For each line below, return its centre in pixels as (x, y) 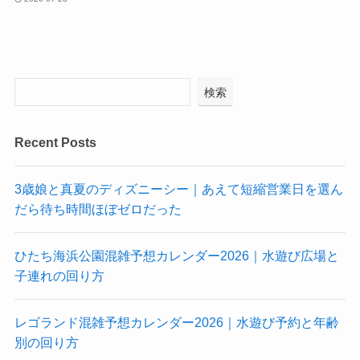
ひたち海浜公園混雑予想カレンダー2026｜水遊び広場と (176, 256)
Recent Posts (55, 142)
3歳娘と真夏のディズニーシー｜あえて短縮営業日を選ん (178, 188)
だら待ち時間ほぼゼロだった (98, 209)
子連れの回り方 (59, 276)
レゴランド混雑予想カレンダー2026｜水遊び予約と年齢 (176, 323)
